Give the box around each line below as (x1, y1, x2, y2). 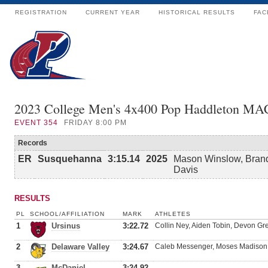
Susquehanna (38, 154, 102, 164)
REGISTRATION (15, 9, 67, 16)
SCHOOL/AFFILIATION (30, 211, 105, 217)
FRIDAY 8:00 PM (64, 118, 127, 127)
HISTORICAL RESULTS (159, 9, 235, 16)
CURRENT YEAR (86, 9, 140, 16)
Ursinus (51, 221, 80, 230)
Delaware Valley (51, 242, 109, 251)
